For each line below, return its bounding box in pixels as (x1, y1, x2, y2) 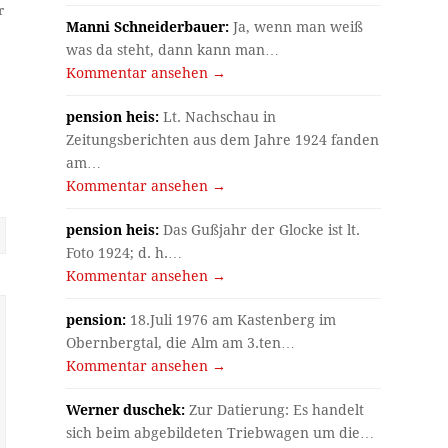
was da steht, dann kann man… (66, 41, 280, 58)
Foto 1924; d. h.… (66, 244, 183, 261)
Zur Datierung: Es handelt (185, 401, 365, 418)
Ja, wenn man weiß (229, 18, 364, 35)
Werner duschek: (66, 401, 186, 418)
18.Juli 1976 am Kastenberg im (126, 311, 337, 328)
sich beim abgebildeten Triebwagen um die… (66, 424, 375, 441)
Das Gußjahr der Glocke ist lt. (159, 221, 361, 238)
